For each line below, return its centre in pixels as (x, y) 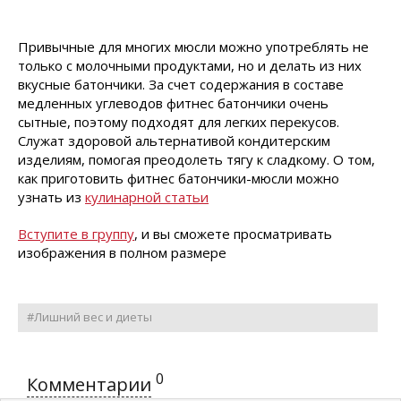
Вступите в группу (76, 234)
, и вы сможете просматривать (233, 234)
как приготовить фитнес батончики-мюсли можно (179, 178)
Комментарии (89, 384)
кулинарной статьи (147, 197)
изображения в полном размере (122, 252)
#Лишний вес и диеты (90, 317)
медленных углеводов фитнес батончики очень (173, 103)
